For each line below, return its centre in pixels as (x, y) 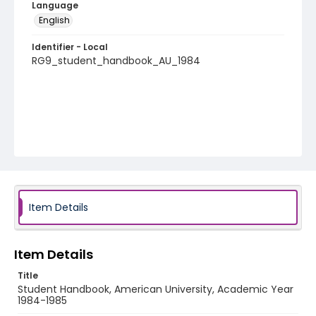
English (54, 20)
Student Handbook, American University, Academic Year (156, 289)
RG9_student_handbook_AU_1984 (116, 61)
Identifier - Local (70, 47)
